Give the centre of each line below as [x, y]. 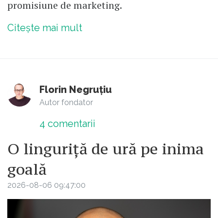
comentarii [70, 123]
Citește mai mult [45, 27]
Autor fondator [66, 102]
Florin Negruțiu [76, 89]
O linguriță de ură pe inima [106, 149]
